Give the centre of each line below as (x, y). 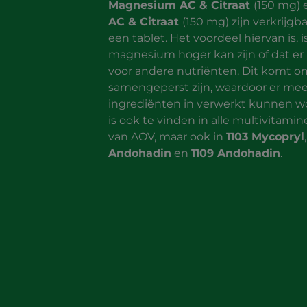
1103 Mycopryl (266, 136)
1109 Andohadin (236, 153)
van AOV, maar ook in (168, 136)
